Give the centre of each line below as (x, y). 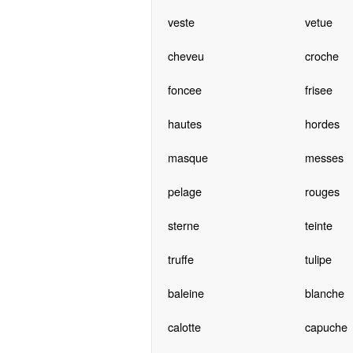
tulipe (318, 259)
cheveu (186, 56)
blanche (324, 293)
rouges (322, 191)
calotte (184, 327)
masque (188, 158)
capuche (326, 327)
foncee (184, 90)
